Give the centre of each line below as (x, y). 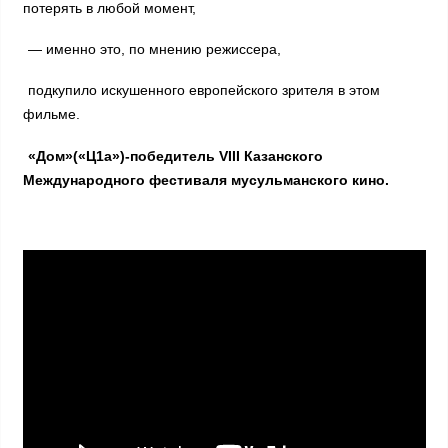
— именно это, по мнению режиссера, (154, 49)
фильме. (51, 114)
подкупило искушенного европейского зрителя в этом (203, 90)
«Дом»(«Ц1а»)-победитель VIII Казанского (175, 155)
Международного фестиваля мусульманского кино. (205, 179)
